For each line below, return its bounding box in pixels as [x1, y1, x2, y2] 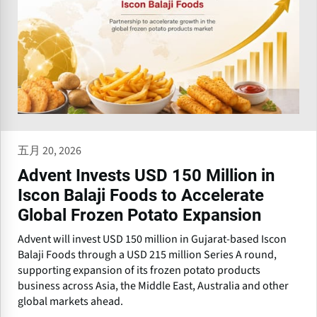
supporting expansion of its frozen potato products [18, 262, 260, 278]
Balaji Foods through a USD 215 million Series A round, [18, 246, 277, 263]
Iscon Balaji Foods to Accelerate [18, 185, 264, 205]
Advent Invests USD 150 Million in [18, 165, 275, 185]
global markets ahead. [18, 293, 123, 309]
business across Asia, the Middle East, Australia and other [18, 277, 289, 294]
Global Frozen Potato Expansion [18, 204, 261, 225]
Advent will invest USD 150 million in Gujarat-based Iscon [18, 231, 287, 247]
